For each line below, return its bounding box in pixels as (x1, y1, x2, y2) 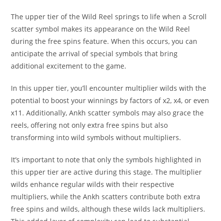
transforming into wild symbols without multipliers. (11, 133, 182, 142)
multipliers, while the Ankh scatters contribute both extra (11, 192, 201, 201)
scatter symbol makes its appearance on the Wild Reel (11, 24, 190, 34)
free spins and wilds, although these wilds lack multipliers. (11, 204, 206, 214)
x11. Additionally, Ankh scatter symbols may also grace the (11, 108, 204, 117)
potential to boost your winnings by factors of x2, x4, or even (11, 96, 210, 105)
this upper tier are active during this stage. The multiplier (11, 167, 202, 177)
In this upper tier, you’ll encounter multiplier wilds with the (11, 83, 207, 93)
